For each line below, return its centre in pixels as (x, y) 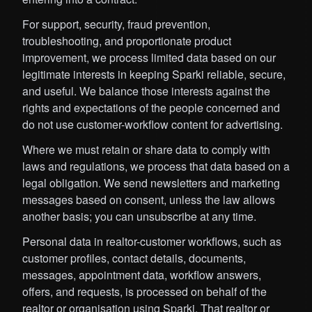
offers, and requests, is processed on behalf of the (145, 292)
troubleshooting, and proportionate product (127, 41)
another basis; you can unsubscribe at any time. (139, 217)
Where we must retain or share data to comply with (146, 150)
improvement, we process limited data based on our (149, 58)
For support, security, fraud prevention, (116, 24)
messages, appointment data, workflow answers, (142, 275)
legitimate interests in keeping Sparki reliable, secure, (154, 75)
